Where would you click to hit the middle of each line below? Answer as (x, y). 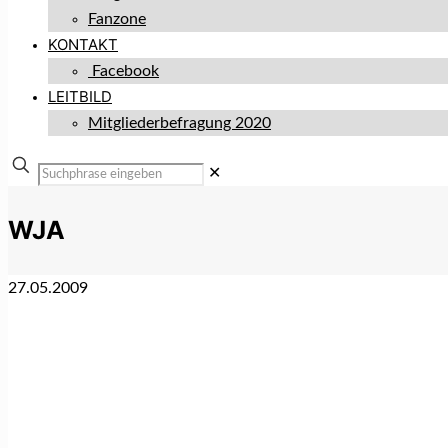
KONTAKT (83, 44)
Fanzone (117, 19)
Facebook (123, 71)
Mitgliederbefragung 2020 (179, 123)
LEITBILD (80, 96)
